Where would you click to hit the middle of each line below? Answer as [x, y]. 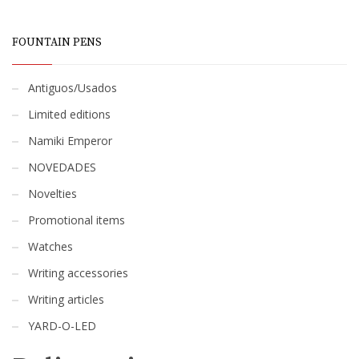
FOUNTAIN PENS [57, 42]
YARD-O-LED [62, 325]
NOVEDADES [62, 167]
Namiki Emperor [70, 140]
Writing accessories [78, 272]
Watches [50, 246]
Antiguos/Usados [73, 87]
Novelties [52, 193]
